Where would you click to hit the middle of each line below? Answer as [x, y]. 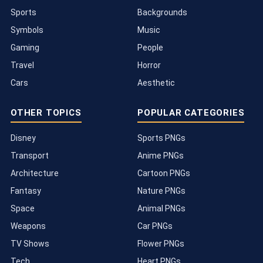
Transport [30, 156]
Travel [22, 65]
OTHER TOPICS [46, 113]
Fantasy [26, 191]
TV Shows [30, 244]
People [150, 48]
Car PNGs [155, 226]
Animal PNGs [161, 209]
